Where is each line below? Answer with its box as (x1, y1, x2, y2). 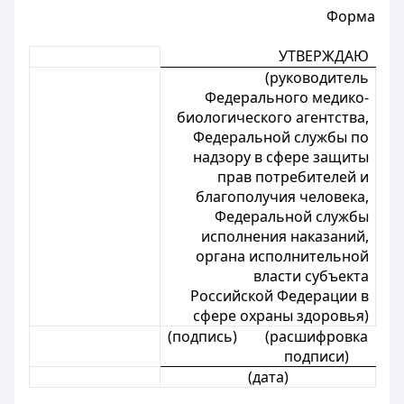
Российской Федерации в (189, 286, 369, 306)
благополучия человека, (195, 187, 369, 207)
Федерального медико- (204, 87, 369, 107)
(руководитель (264, 68, 369, 87)
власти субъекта (252, 266, 369, 286)
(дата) (247, 367, 289, 387)
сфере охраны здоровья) (192, 306, 369, 326)
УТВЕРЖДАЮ (278, 46, 369, 66)
